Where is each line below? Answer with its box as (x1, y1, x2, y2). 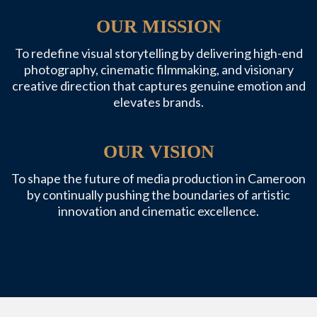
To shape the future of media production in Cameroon (11, 170, 306, 186)
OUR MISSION (96, 16, 221, 37)
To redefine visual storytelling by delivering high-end (14, 45, 303, 61)
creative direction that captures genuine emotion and (11, 77, 306, 93)
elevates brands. (113, 93, 204, 110)
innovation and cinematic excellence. (58, 202, 259, 219)
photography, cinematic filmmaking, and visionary (23, 61, 294, 77)
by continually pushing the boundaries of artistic (27, 186, 290, 202)
